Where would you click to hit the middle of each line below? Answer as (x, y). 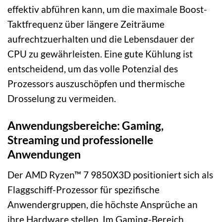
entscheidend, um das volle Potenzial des (93, 69)
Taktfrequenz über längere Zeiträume (86, 24)
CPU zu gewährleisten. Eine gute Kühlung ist (100, 54)
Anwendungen (44, 154)
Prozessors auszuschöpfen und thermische (96, 84)
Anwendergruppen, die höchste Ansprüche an (103, 204)
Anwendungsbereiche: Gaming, (85, 126)
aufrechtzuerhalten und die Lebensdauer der (101, 39)
